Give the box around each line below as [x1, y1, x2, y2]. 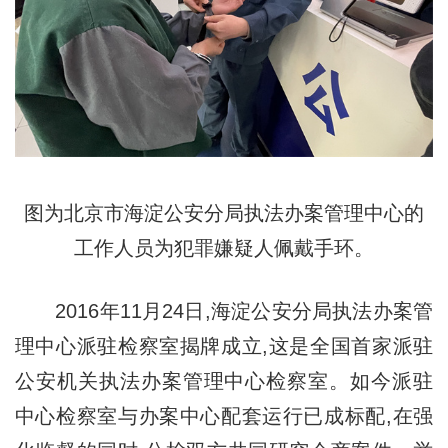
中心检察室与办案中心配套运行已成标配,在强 [14, 405, 434, 428]
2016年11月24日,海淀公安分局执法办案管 [14, 300, 434, 323]
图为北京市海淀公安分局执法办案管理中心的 [24, 202, 424, 225]
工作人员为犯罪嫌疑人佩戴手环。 [74, 237, 374, 260]
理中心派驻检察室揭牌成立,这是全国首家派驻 [14, 335, 434, 358]
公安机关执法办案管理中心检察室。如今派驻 [14, 370, 434, 393]
